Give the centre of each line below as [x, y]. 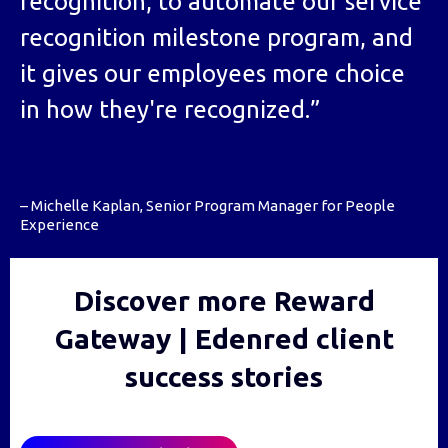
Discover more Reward [224, 301]
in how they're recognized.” [170, 110]
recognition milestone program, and [216, 38]
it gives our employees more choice [212, 74]
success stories [224, 377]
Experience [59, 225]
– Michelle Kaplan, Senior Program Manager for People [207, 206]
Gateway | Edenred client [224, 339]
